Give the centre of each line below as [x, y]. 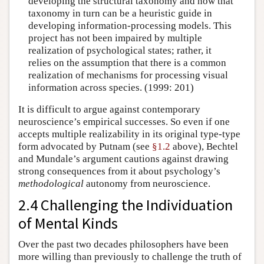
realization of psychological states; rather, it [120, 50]
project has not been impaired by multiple [115, 38]
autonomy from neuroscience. [147, 184]
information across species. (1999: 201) [111, 87]
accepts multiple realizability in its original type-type [129, 134]
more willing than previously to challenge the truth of [130, 257]
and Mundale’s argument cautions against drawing [123, 159]
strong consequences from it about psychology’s [119, 171]
